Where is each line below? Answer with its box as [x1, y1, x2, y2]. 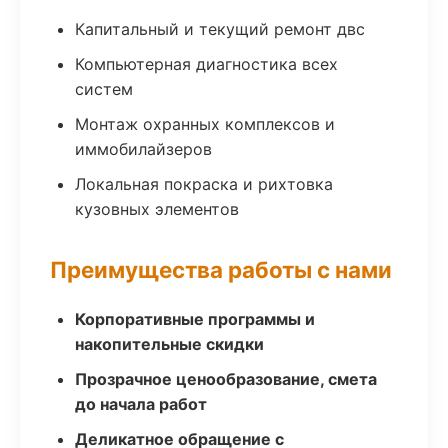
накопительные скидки [75, 334, 264, 354]
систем [75, 79, 133, 99]
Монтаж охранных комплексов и [75, 114, 335, 134]
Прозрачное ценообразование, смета [75, 369, 377, 389]
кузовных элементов [75, 199, 239, 219]
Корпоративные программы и [75, 309, 315, 329]
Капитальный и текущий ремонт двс [75, 19, 365, 39]
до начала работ [75, 394, 207, 414]
